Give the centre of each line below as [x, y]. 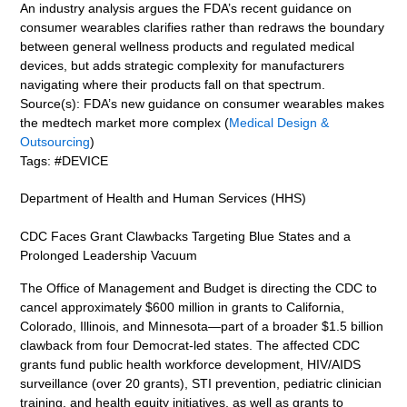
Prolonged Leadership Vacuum [109, 256]
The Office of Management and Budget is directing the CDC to [199, 288]
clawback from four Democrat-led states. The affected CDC [190, 345]
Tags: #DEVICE [65, 161]
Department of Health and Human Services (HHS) [164, 199]
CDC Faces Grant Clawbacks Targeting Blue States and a [186, 237]
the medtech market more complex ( [125, 123]
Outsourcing [55, 142]
